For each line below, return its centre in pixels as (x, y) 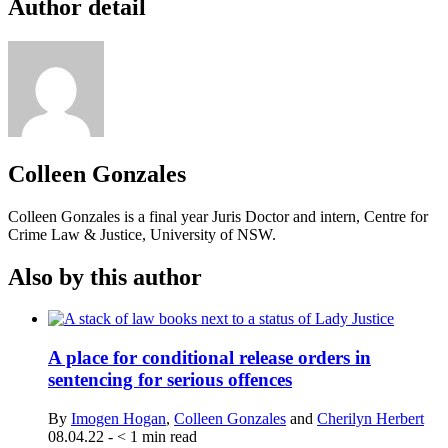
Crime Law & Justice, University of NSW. (142, 234)
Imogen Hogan (118, 418)
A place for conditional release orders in (209, 358)
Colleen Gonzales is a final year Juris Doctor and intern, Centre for (218, 216)
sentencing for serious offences (170, 380)
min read (169, 436)
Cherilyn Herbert (370, 418)
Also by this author (105, 276)
